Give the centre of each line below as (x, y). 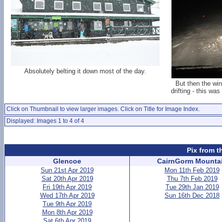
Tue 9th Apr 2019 (67, 204)
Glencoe (67, 161)
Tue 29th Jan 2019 (192, 187)
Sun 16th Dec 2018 (192, 195)
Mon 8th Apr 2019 (67, 212)
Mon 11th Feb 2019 (192, 170)
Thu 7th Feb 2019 (192, 179)
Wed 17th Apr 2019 (67, 195)
